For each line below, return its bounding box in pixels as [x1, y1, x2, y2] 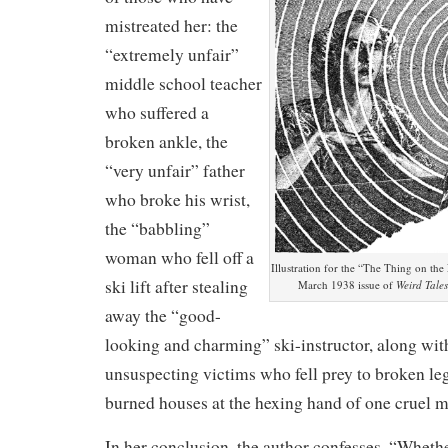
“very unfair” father [105, 159, 245, 182]
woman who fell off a [105, 246, 254, 269]
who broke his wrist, [105, 188, 250, 211]
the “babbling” [105, 217, 210, 240]
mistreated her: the [105, 14, 238, 37]
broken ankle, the [105, 130, 228, 153]
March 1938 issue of [297, 277, 396, 292]
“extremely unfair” [105, 43, 239, 66]
